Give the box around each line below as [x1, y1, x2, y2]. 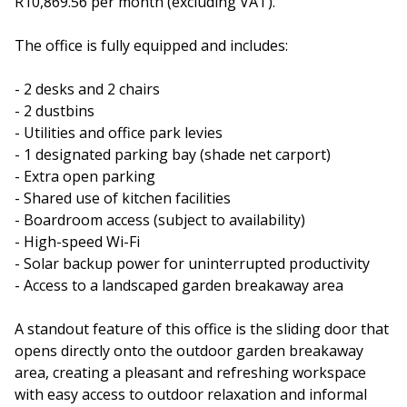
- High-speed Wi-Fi [15, 232, 140, 253]
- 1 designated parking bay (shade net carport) [15, 144, 331, 165]
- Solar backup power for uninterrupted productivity [15, 253, 370, 274]
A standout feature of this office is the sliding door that [15, 319, 389, 340]
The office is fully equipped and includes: [15, 35, 288, 56]
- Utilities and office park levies [15, 123, 223, 144]
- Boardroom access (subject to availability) [15, 210, 305, 231]
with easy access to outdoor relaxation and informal [15, 384, 367, 405]
